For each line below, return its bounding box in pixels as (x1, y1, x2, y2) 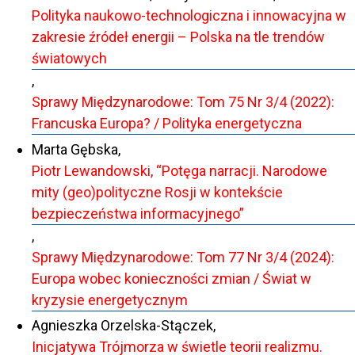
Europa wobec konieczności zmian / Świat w (32, 269, 311, 287)
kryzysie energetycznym (32, 291, 188, 308)
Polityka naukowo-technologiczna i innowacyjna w (32, 7, 346, 25)
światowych (32, 50, 107, 67)
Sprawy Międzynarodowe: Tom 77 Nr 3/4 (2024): (32, 248, 334, 265)
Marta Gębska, (32, 140, 120, 158)
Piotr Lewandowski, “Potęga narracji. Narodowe (32, 162, 327, 179)
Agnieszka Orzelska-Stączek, (32, 317, 216, 334)
